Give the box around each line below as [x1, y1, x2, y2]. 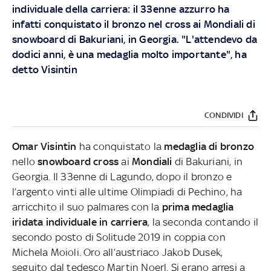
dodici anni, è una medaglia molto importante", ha [11, 48, 247, 60]
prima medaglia [159, 200, 234, 213]
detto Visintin [11, 63, 77, 76]
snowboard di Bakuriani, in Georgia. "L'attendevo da [11, 33, 258, 45]
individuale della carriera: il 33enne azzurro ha [11, 2, 230, 15]
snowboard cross [38, 155, 119, 168]
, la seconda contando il [148, 215, 258, 228]
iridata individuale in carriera [11, 215, 148, 228]
